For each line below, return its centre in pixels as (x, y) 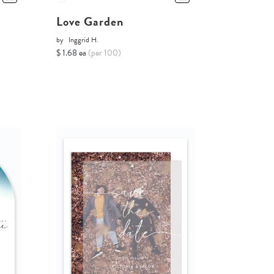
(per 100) (104, 53)
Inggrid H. (83, 40)
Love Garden (90, 22)
